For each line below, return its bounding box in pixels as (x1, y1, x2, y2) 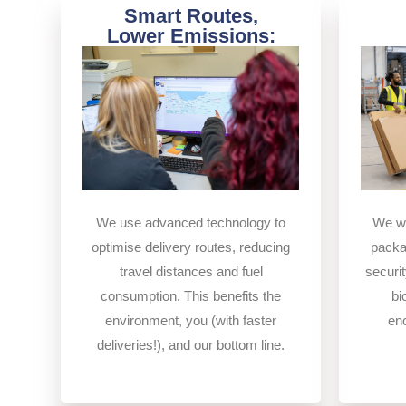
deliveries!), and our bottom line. (97, 337, 285, 353)
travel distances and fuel (119, 264, 263, 280)
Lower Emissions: (106, 24, 275, 48)
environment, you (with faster (105, 313, 276, 329)
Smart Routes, (123, 5, 258, 28)
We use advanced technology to (96, 215, 285, 231)
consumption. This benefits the (101, 288, 281, 304)
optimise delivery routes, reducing (92, 239, 290, 256)
